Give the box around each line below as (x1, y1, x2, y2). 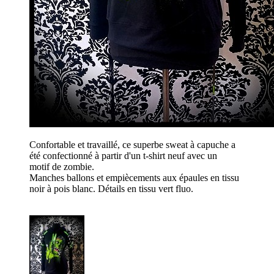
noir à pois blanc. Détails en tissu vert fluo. (29, 183, 193, 194)
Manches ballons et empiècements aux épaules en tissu (29, 172, 239, 183)
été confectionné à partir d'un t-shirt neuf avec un (29, 150, 217, 161)
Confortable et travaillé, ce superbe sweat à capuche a (29, 139, 235, 150)
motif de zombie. (29, 161, 94, 172)
